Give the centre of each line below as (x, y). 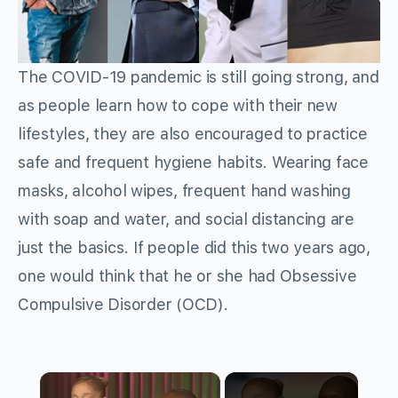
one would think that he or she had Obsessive (187, 276)
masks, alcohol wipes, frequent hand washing (184, 191)
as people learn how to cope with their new (178, 106)
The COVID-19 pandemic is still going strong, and (199, 77)
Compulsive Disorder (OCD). (123, 305)
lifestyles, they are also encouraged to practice (193, 134)
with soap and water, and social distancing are (186, 219)
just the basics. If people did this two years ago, (195, 248)
